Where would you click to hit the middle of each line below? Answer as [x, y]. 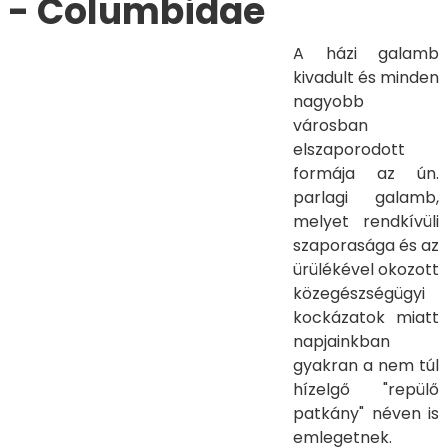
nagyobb [328, 101]
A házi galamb [366, 53]
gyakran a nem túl [366, 365]
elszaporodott [349, 149]
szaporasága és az [366, 245]
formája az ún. [366, 173]
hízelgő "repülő [366, 389]
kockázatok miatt [366, 317]
